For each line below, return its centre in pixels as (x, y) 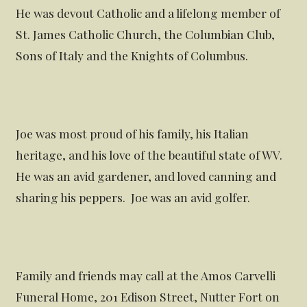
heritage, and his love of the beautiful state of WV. (151, 154)
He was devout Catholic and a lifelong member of (148, 13)
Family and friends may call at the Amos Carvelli (146, 275)
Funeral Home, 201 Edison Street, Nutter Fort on (148, 296)
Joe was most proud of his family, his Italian (133, 133)
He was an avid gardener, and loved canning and (146, 175)
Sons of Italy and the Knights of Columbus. (132, 55)
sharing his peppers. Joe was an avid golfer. (133, 197)
